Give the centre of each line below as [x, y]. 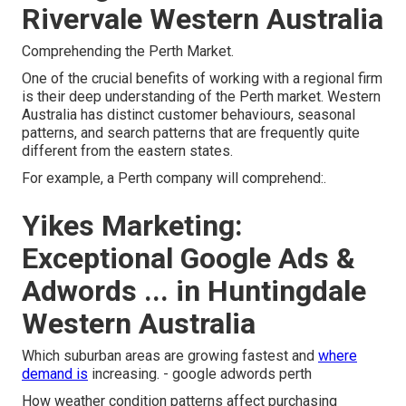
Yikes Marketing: [132, 226]
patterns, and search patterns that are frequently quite [191, 133]
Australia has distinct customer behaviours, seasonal [188, 115]
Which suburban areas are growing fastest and [170, 356]
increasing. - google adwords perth [200, 374]
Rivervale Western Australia [203, 19]
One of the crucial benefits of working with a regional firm [202, 79]
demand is [55, 374]
